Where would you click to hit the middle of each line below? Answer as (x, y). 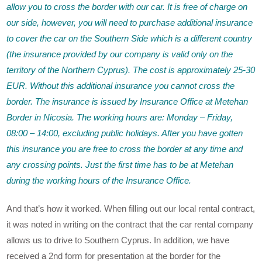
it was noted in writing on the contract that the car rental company (130, 225)
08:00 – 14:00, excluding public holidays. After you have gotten (125, 133)
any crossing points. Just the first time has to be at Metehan (120, 165)
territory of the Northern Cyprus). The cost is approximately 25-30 (131, 70)
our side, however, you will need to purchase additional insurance (130, 23)
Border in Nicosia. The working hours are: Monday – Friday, (120, 118)
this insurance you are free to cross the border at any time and (125, 149)
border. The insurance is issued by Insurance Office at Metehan (127, 102)
